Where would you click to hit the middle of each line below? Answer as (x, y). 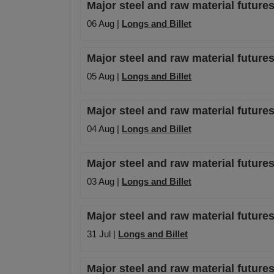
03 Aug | (104, 182)
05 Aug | (104, 76)
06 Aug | (104, 24)
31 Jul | (102, 234)
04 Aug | (104, 129)
